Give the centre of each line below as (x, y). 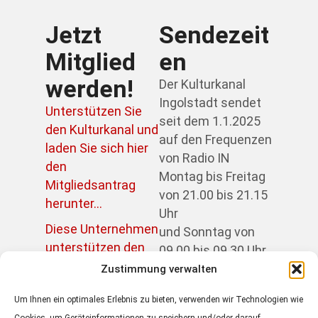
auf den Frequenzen (215, 140)
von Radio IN (194, 158)
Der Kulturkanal (202, 84)
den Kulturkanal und (102, 130)
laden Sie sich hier (97, 148)
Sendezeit (214, 35)
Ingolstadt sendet (210, 103)
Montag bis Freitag (212, 177)
